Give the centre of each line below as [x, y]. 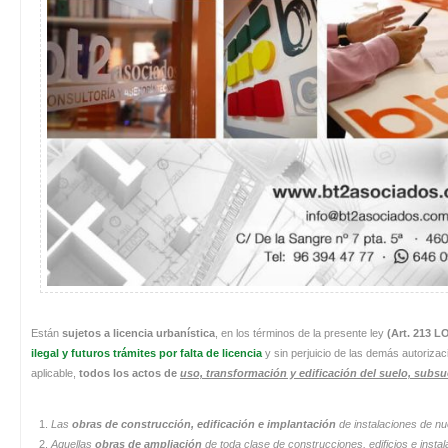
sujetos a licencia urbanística [138, 332]
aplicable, [55, 372]
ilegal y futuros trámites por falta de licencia [146, 352]
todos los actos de [129, 372]
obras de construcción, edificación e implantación [205, 423]
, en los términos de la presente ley [301, 332]
